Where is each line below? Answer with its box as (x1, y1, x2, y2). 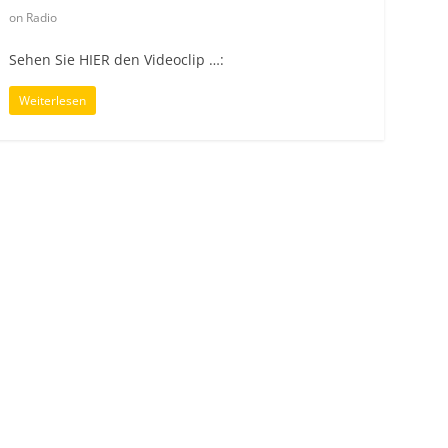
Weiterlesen (19, 91, 86, 109)
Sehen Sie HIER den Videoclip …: (9, 49, 224, 69)
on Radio (9, 8, 57, 26)
